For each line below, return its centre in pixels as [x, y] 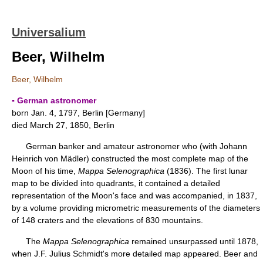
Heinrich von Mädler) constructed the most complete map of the [130, 159]
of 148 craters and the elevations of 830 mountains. [107, 220]
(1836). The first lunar [206, 171]
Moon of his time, [45, 171]
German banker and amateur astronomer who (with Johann [129, 146]
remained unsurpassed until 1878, [194, 241]
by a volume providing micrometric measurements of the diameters [136, 208]
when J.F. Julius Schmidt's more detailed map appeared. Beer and [135, 254]
